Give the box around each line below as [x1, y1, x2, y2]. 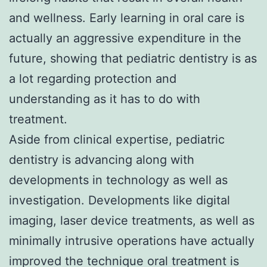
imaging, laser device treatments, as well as [9, 213, 254, 228]
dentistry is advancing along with [9, 152, 194, 167]
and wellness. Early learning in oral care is [9, 10, 244, 25]
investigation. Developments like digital [9, 193, 230, 207]
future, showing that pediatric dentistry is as [9, 51, 257, 66]
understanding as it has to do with [9, 91, 200, 106]
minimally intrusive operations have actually [9, 233, 254, 248]
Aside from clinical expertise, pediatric [9, 132, 225, 147]
